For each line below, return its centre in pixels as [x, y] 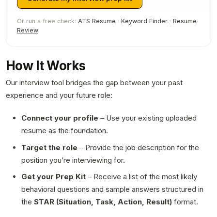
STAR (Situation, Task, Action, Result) [103, 202]
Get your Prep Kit [54, 177]
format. [185, 202]
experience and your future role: [59, 95]
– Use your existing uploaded [147, 118]
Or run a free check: [47, 21]
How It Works [46, 66]
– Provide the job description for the [138, 147]
